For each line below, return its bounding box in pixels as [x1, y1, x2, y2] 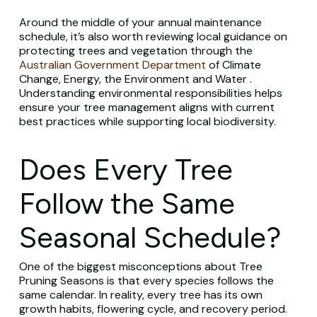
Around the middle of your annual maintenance [18, 15, 262, 30]
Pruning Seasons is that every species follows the [18, 273, 274, 288]
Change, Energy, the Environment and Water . [18, 71, 252, 86]
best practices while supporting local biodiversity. [18, 114, 279, 129]
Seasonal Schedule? [18, 220, 281, 255]
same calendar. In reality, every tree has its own [18, 287, 263, 302]
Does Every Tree [18, 152, 233, 187]
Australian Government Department [18, 57, 206, 72]
